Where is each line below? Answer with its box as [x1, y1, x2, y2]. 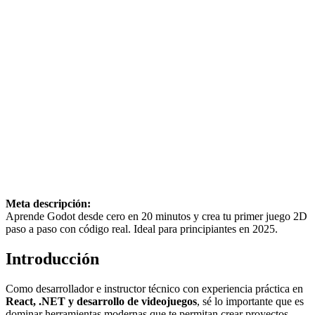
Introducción [6, 250, 99, 269]
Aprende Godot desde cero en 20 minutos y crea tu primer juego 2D [6, 210, 307, 223]
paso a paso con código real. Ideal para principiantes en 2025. [6, 223, 278, 236]
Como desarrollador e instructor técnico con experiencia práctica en [6, 283, 303, 295]
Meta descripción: [6, 198, 91, 210]
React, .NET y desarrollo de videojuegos [6, 295, 197, 307]
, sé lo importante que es [197, 295, 304, 307]
